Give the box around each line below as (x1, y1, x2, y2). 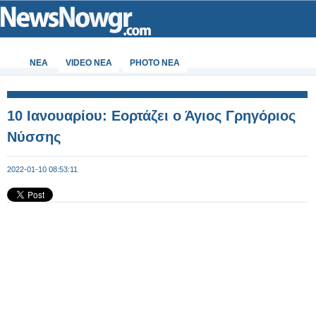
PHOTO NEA (130, 58, 180, 68)
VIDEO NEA (66, 58, 112, 68)
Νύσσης (7, 129, 61, 145)
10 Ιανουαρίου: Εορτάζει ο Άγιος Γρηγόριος (7, 108, 296, 123)
